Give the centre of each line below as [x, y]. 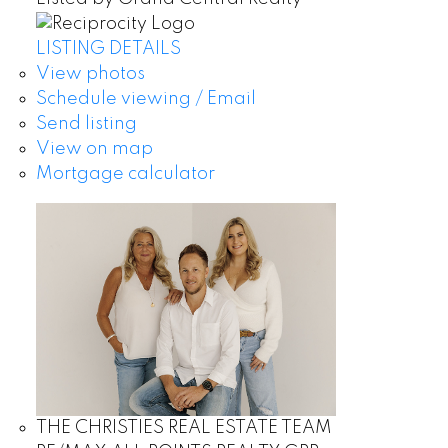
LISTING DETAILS [108, 49]
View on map [94, 149]
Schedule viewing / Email [145, 99]
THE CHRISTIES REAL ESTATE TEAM [183, 428]
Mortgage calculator [125, 174]
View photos [90, 74]
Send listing [86, 124]
